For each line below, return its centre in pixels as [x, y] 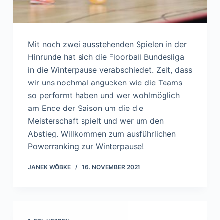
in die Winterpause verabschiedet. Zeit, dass [110, 70]
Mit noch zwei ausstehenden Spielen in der [107, 44]
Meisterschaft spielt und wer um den [96, 121]
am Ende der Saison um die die [85, 108]
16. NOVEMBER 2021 [111, 167]
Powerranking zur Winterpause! [86, 147]
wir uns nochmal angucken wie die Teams [105, 83]
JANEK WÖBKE [49, 167]
